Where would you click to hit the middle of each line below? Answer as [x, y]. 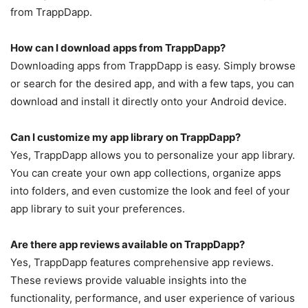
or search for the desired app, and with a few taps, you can [152, 83]
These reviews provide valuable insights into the [129, 280]
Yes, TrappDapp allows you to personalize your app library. [153, 155]
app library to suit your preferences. [98, 208]
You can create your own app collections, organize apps [146, 173]
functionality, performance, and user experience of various [153, 298]
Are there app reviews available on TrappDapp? [128, 244]
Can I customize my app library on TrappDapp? [125, 137]
